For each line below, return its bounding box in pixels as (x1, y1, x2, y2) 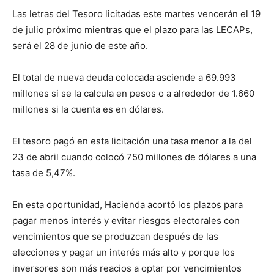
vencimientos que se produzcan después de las (12, 231, 218, 242)
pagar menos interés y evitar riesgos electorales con (12, 215, 240, 226)
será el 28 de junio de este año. (12, 40, 148, 51)
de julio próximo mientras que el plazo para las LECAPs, (12, 24, 253, 35)
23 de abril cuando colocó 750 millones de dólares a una (12, 151, 256, 163)
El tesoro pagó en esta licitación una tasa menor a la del (12, 135, 252, 147)
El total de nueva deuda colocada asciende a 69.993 (12, 72, 236, 83)
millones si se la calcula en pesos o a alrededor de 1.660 (12, 87, 254, 99)
